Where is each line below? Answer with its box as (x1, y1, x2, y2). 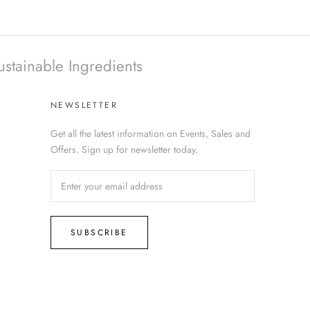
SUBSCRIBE (71, 226, 128, 239)
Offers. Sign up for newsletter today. (51, 143, 198, 157)
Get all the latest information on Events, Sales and (51, 127, 250, 141)
